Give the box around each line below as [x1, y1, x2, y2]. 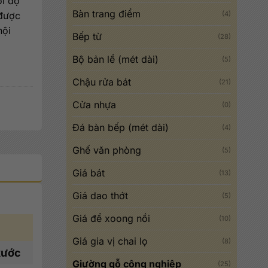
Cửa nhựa [72, 99, 116, 111]
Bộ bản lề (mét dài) [72, 53, 159, 65]
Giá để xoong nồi [72, 212, 150, 224]
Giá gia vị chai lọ [72, 235, 148, 247]
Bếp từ [72, 31, 102, 42]
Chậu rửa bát [72, 76, 131, 88]
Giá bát [72, 167, 105, 179]
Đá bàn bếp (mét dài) [72, 121, 169, 133]
